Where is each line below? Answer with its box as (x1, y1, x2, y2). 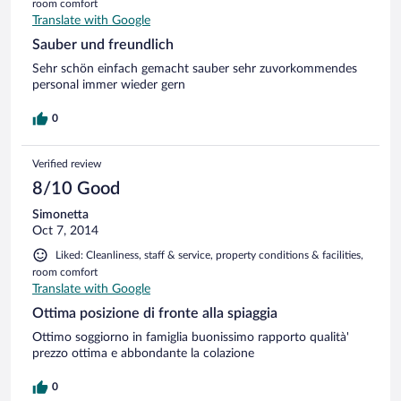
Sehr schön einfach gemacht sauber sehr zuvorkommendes (32, 62, 357, 75)
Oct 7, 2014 (32, 224, 98, 237)
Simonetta (32, 208, 89, 221)
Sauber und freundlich (32, 37, 174, 52)
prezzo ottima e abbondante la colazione (32, 346, 254, 360)
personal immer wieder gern (32, 78, 185, 91)
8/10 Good (32, 179, 120, 198)
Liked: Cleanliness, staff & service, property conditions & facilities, (55, 249, 363, 260)
